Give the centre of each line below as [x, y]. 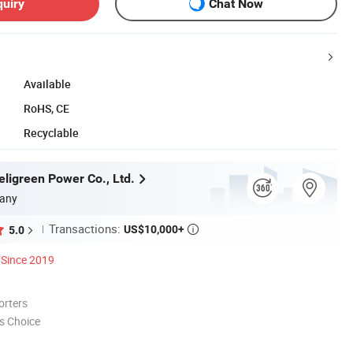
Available [47, 84]
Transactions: [86, 229]
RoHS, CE [46, 108]
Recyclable [51, 132]
